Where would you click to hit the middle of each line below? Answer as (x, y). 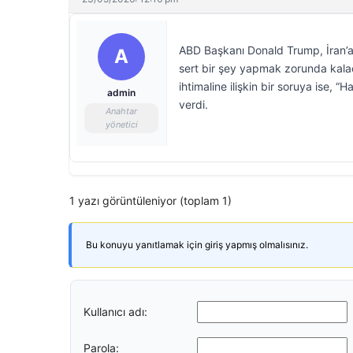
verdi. (193, 104)
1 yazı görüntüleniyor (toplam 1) (150, 201)
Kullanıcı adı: (115, 311)
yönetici (121, 124)
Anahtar (121, 111)
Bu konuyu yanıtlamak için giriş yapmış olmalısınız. (197, 245)
